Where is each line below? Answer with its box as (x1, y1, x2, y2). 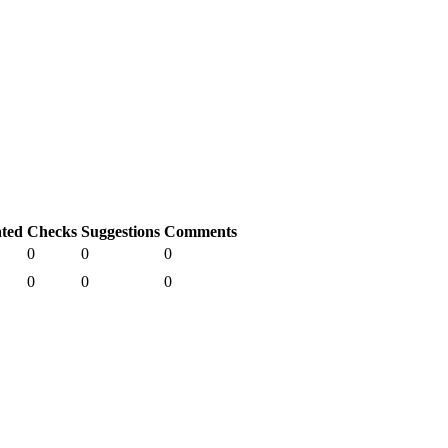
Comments (164, 222, 237, 240)
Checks (27, 222, 77, 240)
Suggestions (81, 222, 160, 240)
